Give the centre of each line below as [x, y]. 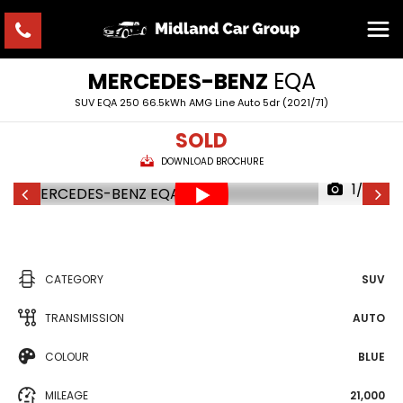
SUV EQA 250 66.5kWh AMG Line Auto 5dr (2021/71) [201, 103]
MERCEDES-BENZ [178, 81]
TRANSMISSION [85, 318]
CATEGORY [74, 279]
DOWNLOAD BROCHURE [212, 161]
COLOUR [67, 357]
